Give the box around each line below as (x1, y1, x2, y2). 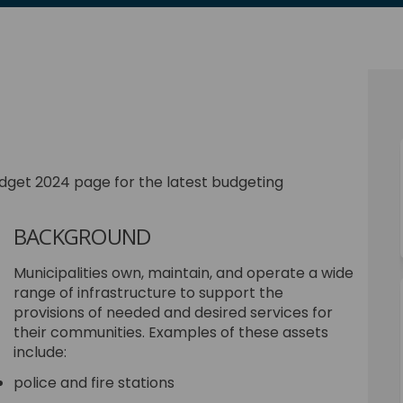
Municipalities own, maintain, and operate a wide (13, 263, 354, 284)
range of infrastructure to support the (13, 282, 283, 304)
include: (13, 342, 67, 363)
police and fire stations (13, 372, 175, 394)
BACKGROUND (13, 220, 151, 251)
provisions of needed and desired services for (13, 302, 333, 324)
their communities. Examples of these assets (13, 322, 328, 344)
